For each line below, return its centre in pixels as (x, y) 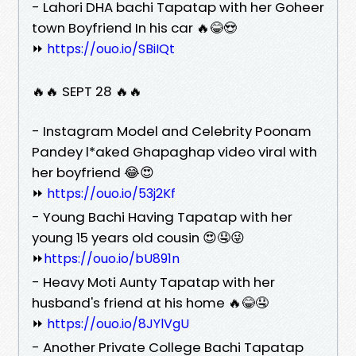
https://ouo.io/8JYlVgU (118, 323)
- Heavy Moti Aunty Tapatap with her (153, 282)
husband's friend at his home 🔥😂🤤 (150, 302)
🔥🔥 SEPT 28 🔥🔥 (87, 91)
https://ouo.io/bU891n (112, 258)
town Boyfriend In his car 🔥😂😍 (134, 27)
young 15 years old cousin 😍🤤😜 (138, 237)
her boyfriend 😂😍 (93, 172)
